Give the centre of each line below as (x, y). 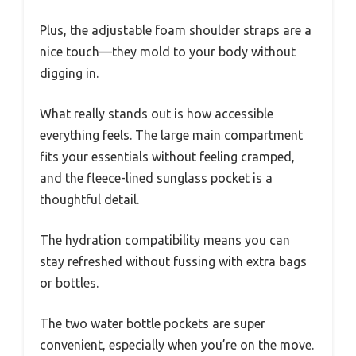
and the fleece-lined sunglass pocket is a (156, 178)
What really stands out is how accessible (157, 113)
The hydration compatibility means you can (165, 240)
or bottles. (69, 282)
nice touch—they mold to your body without (168, 51)
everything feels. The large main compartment (171, 135)
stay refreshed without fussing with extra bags (173, 261)
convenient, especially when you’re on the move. (177, 344)
